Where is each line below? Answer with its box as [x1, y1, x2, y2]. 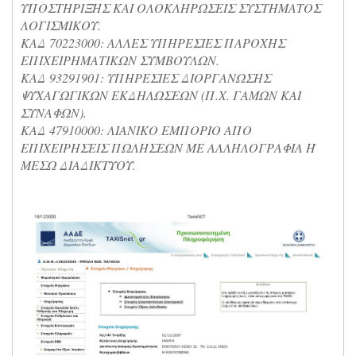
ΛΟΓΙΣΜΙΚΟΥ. [21, 17, 101, 33]
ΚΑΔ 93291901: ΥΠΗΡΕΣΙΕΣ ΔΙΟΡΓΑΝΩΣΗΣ [21, 69, 271, 86]
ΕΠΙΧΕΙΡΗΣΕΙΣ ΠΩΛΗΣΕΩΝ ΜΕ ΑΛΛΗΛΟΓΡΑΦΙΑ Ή [21, 139, 315, 156]
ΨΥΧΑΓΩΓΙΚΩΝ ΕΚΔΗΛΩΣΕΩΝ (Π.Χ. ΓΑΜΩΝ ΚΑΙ [21, 87, 301, 103]
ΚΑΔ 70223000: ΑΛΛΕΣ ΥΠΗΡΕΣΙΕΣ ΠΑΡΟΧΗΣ [21, 34, 285, 51]
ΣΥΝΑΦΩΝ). [21, 104, 87, 121]
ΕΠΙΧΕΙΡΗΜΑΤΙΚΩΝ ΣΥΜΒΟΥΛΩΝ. [21, 52, 219, 68]
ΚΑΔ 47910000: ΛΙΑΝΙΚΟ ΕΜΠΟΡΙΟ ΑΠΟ [21, 122, 252, 138]
